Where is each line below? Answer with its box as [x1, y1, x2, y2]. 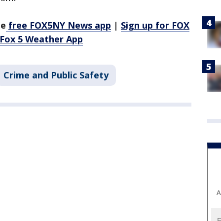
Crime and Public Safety [3, 69, 109, 81]
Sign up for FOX [121, 19, 189, 31]
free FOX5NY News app [8, 19, 111, 31]
